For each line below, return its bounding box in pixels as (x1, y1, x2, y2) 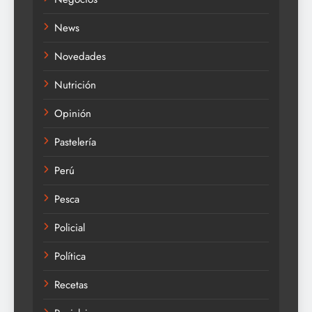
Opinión (54, 106, 91, 122)
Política (54, 249, 86, 265)
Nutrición (54, 77, 96, 93)
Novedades (54, 49, 106, 65)
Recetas (54, 277, 88, 293)
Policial (54, 220, 85, 236)
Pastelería (54, 134, 96, 150)
